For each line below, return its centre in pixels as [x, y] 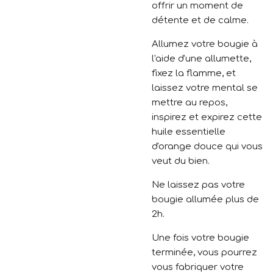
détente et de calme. [200, 20]
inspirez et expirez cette [207, 117]
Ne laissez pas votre [198, 185]
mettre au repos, [190, 102]
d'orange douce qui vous [207, 146]
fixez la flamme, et [194, 73]
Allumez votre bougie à [205, 44]
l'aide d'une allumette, [201, 58]
